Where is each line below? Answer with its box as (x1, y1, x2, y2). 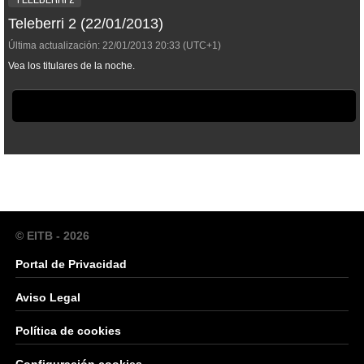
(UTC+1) (180, 39, 221, 51)
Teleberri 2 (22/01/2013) (8, 15, 163, 32)
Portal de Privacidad (15, 257, 127, 271)
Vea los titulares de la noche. (8, 59, 135, 71)
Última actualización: (8, 39, 100, 51)
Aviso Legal (15, 290, 80, 304)
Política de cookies (15, 323, 121, 337)
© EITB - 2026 (15, 228, 89, 242)
